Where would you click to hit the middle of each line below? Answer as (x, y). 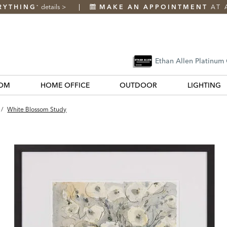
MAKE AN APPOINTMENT (153, 7)
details (51, 7)
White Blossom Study (37, 109)
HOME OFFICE (65, 85)
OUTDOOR (139, 85)
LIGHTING (204, 85)
